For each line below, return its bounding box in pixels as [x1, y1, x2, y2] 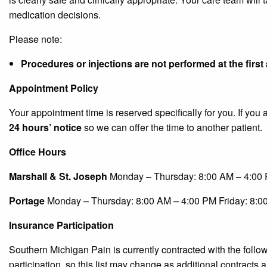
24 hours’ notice [9, 120, 82, 134]
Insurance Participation [9, 218, 114, 232]
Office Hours [9, 144, 66, 159]
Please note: [9, 32, 62, 46]
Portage [9, 193, 45, 207]
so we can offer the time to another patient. [82, 120, 262, 134]
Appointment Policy [9, 80, 98, 95]
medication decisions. [9, 7, 101, 21]
